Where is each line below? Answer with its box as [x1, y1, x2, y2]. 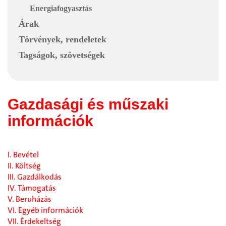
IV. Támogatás [8, 183, 56, 194]
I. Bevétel [8, 149, 39, 160]
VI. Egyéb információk [8, 205, 83, 216]
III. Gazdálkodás [8, 172, 62, 183]
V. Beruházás [8, 194, 51, 205]
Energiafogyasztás [30, 4, 92, 13]
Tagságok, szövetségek [19, 50, 105, 61]
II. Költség [8, 160, 41, 172]
